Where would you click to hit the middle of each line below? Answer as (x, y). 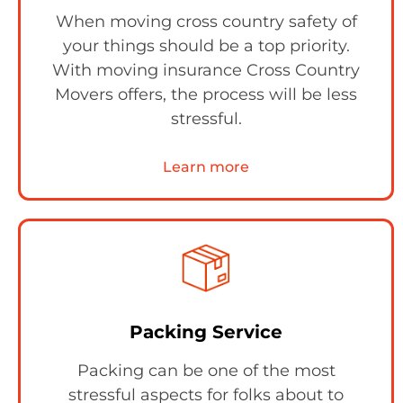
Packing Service (206, 332)
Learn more (206, 167)
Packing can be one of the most (206, 371)
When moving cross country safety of (206, 22)
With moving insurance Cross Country (206, 71)
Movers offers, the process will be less (206, 95)
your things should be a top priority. (206, 46)
